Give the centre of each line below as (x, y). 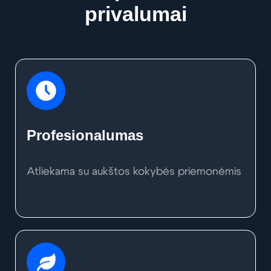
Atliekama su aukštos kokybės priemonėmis (134, 172)
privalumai (135, 14)
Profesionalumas (85, 135)
